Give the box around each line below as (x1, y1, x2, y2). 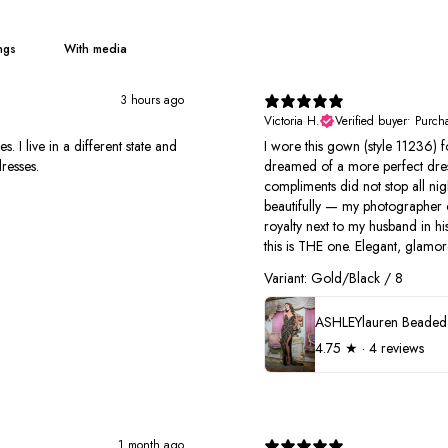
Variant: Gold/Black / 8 (264, 268, 403, 288)
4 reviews (369, 337, 424, 358)
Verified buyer (335, 112, 407, 130)
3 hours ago (120, 91, 184, 109)
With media (63, 40, 127, 58)
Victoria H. (264, 112, 320, 130)
